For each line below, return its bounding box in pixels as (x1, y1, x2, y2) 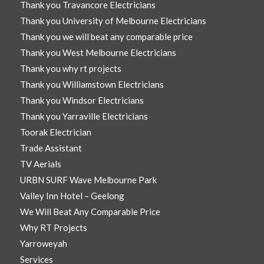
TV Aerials (19, 159, 61, 170)
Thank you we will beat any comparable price (19, 31, 193, 42)
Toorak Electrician (19, 127, 91, 138)
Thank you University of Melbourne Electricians (19, 15, 206, 27)
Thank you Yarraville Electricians (19, 111, 148, 122)
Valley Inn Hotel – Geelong (19, 190, 124, 202)
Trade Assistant (19, 143, 82, 154)
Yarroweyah (19, 238, 67, 249)
